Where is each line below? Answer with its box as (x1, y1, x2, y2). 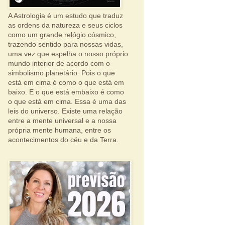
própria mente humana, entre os (8, 126, 111, 135)
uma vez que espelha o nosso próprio (8, 50, 128, 58)
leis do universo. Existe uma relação (8, 107, 123, 116)
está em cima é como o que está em (8, 78, 124, 87)
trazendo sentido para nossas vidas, (8, 40, 123, 49)
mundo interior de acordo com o (8, 59, 110, 68)
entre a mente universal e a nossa (8, 117, 117, 125)
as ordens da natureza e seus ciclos (8, 21, 123, 30)
